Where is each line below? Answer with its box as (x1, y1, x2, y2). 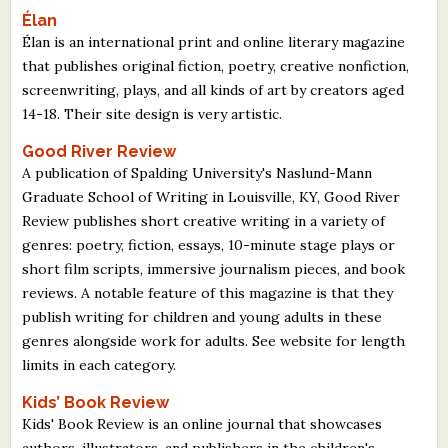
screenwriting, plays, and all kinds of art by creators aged (22, 80, 405, 99)
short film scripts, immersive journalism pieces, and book (22, 259, 406, 278)
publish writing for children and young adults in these (22, 307, 383, 326)
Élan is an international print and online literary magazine (22, 32, 406, 51)
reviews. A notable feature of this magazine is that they (22, 283, 394, 302)
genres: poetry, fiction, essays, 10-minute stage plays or (22, 235, 396, 254)
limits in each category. (22, 355, 177, 374)
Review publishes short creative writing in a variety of (22, 211, 386, 230)
